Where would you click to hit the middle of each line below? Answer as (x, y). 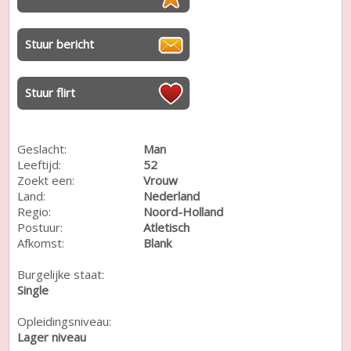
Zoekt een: (46, 180)
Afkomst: (41, 242)
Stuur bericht (60, 43)
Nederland (172, 195)
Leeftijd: (40, 164)
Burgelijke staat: (61, 274)
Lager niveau (52, 337)
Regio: (34, 211)
